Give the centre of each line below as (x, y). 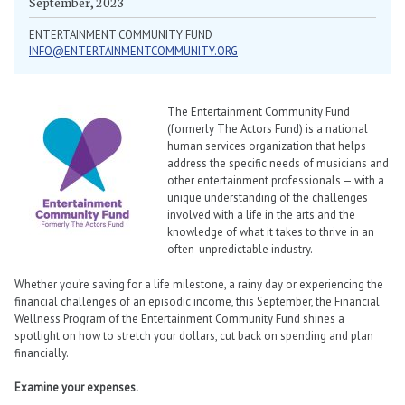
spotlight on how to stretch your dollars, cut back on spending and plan (194, 335)
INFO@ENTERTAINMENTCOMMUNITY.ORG (133, 52)
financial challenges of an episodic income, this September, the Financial (197, 301)
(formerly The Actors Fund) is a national (268, 129)
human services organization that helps (267, 146)
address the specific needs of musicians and (278, 164)
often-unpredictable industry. (240, 250)
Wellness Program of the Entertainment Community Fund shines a (179, 318)
